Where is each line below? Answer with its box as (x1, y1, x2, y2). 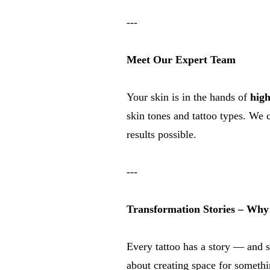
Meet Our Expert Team (127, 54, 236, 66)
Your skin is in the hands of (127, 91, 250, 103)
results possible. (127, 128, 196, 140)
